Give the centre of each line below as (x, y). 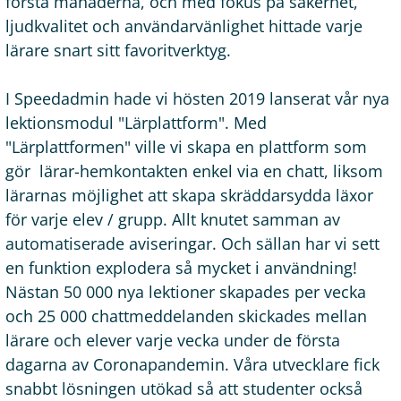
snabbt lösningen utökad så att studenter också (184, 388)
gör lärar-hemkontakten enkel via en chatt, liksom (194, 171)
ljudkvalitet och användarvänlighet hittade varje (184, 26)
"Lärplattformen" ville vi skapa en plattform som (186, 147)
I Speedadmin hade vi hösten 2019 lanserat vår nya (197, 98)
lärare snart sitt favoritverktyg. (118, 50)
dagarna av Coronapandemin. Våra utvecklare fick (192, 364)
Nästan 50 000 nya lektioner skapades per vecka (186, 292)
